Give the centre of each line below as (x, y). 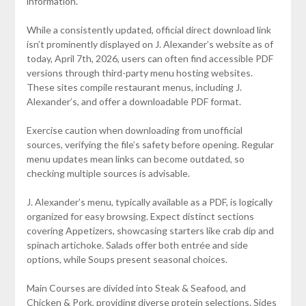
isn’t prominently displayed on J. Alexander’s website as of (150, 44)
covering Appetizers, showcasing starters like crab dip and (150, 230)
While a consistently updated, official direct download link (149, 29)
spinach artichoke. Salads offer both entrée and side (137, 245)
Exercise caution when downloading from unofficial (134, 130)
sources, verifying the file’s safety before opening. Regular (150, 144)
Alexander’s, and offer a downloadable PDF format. (134, 101)
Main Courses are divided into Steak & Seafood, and (136, 288)
